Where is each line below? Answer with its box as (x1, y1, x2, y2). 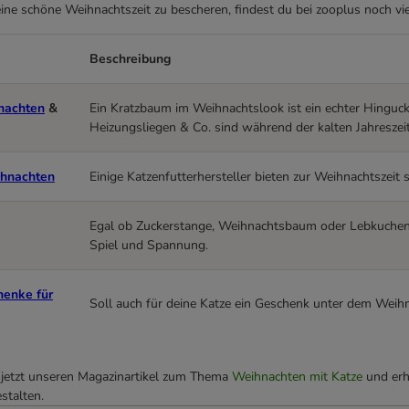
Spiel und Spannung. (89, 236, 208, 255)
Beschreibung (89, 50, 171, 68)
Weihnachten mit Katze (232, 368, 362, 386)
